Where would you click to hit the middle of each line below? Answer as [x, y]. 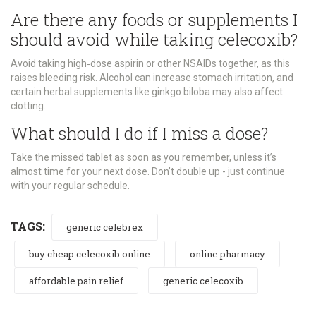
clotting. [28, 105]
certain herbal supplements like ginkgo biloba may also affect [147, 91]
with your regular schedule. [70, 185]
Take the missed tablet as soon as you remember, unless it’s [144, 157]
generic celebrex [105, 227]
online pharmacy [227, 254]
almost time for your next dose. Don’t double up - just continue [148, 171]
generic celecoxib [203, 280]
